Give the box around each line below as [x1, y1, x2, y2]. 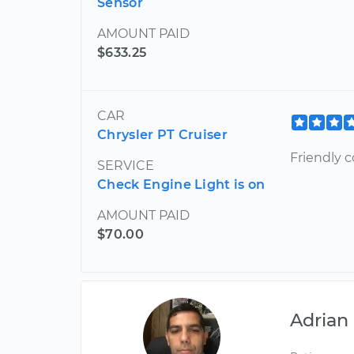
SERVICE [97, 157, 154, 173]
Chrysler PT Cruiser [97, 126, 228, 142]
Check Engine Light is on [97, 176, 265, 192]
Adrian [290, 308, 349, 331]
